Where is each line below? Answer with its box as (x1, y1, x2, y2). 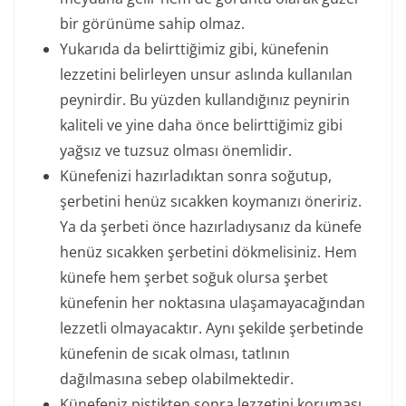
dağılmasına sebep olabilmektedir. (60, 369, 294, 390)
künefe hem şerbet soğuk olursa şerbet (60, 267, 328, 288)
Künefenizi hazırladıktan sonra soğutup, (60, 166, 332, 187)
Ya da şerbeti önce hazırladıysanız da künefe (60, 217, 362, 237)
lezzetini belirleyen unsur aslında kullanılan (60, 64, 353, 85)
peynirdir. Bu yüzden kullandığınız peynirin (60, 90, 350, 111)
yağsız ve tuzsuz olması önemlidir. (60, 140, 292, 161)
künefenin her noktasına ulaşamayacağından (60, 293, 365, 314)
